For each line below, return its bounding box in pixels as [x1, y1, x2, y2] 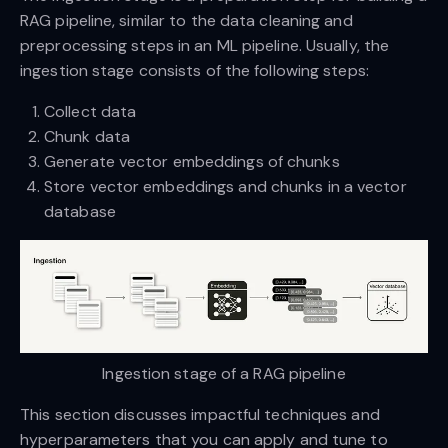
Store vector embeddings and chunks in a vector [44, 176, 407, 198]
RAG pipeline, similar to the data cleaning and [20, 10, 353, 32]
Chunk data [44, 126, 130, 148]
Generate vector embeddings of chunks [44, 151, 340, 173]
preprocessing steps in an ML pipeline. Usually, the [20, 35, 390, 57]
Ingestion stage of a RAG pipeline [102, 363, 346, 385]
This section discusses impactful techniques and [20, 404, 380, 426]
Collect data [44, 101, 137, 123]
